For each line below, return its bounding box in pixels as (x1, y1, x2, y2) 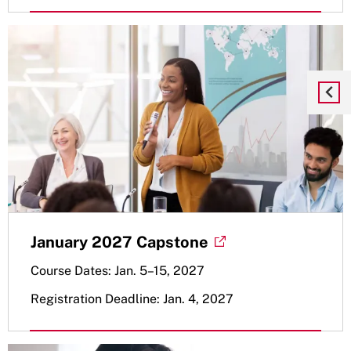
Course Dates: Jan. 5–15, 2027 (31, 262, 204, 278)
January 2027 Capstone (31, 232, 208, 251)
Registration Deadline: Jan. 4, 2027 (31, 291, 233, 306)
